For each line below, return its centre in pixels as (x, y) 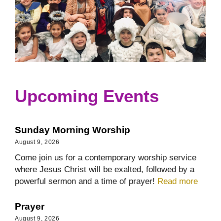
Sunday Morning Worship (73, 130)
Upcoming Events (87, 96)
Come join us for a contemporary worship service (106, 157)
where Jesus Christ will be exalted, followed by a (105, 169)
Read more (178, 181)
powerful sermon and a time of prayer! (86, 181)
